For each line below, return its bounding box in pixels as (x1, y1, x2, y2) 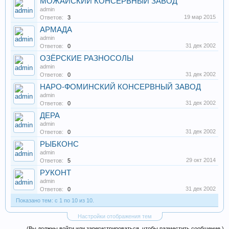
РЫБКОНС (40, 140, 79, 148)
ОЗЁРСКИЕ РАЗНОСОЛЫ (40, 54, 133, 62)
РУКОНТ (40, 169, 71, 177)
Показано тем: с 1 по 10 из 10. (16, 197, 94, 203)
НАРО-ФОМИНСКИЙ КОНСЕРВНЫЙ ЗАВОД (40, 83, 201, 91)
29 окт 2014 (186, 157, 216, 163)
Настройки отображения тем (77, 213, 152, 219)
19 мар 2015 (184, 14, 216, 20)
